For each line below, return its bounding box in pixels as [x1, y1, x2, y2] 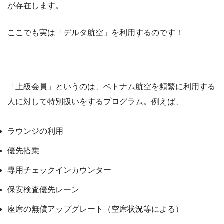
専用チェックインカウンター [7, 165, 111, 174]
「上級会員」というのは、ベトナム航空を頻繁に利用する [7, 82, 215, 91]
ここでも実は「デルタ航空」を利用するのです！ [7, 28, 183, 37]
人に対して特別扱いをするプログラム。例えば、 [7, 97, 183, 106]
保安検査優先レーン [7, 185, 79, 194]
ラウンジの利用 [7, 126, 63, 135]
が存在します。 [7, 1, 63, 10]
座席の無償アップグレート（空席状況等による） [7, 204, 183, 213]
